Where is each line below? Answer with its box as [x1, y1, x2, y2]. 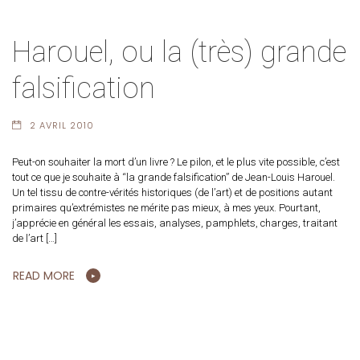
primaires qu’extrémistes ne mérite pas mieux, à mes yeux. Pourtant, [12, 202, 321, 215]
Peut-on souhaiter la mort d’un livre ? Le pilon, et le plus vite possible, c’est [12, 156, 340, 169]
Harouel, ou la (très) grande [12, 35, 346, 70]
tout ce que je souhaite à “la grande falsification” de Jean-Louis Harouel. [12, 171, 335, 184]
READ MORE [13, 268, 75, 284]
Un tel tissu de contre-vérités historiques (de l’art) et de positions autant [12, 186, 333, 199]
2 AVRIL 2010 [29, 119, 94, 133]
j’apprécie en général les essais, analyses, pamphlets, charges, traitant [12, 217, 337, 230]
